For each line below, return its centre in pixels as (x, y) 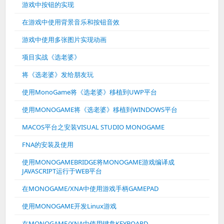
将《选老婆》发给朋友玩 (58, 74)
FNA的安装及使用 (48, 144)
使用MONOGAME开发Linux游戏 (69, 206)
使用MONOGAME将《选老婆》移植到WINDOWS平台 (100, 109)
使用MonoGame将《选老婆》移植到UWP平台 (89, 92)
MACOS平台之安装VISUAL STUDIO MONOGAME (93, 127)
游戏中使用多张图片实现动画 (64, 39)
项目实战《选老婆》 (51, 57)
